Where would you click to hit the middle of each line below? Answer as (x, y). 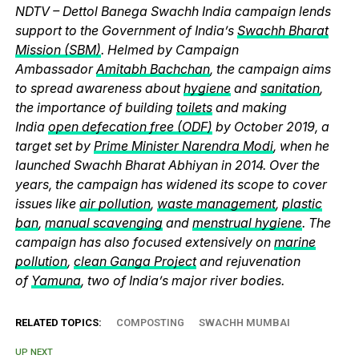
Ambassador (55, 69)
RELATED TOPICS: (58, 323)
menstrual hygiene (247, 223)
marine (294, 242)
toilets (194, 108)
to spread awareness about (99, 89)
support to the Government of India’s (126, 31)
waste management (216, 204)
